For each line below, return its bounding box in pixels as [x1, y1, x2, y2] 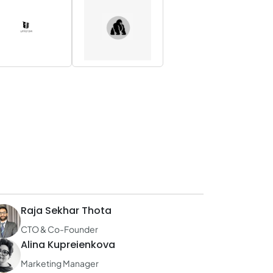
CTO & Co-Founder [21, 224, 98, 235]
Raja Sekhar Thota [21, 204, 112, 218]
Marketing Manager [21, 258, 99, 269]
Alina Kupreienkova [21, 238, 115, 252]
